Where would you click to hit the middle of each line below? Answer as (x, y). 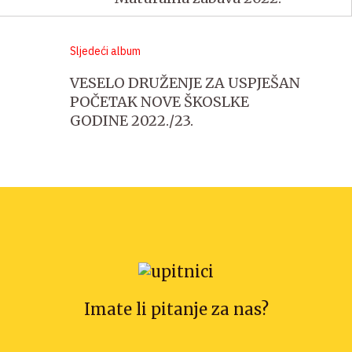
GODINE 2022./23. (132, 120)
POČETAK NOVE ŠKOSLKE (159, 101)
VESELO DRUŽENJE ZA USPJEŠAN (185, 82)
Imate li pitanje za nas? (176, 309)
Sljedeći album (105, 51)
